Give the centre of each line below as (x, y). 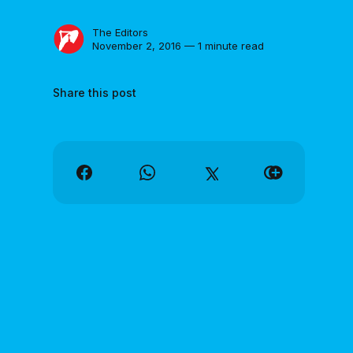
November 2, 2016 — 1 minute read (178, 45)
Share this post (95, 92)
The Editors (121, 32)
